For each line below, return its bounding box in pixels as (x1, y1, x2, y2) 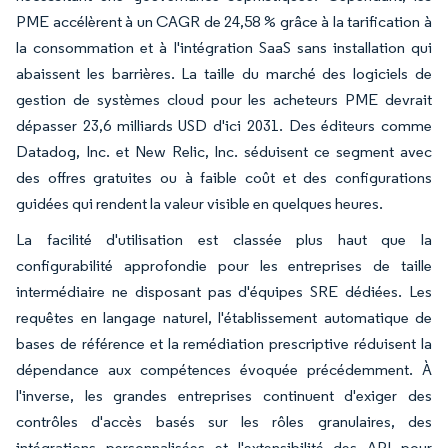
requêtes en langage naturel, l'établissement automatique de (16, 307, 432, 327)
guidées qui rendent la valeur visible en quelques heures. (16, 193, 383, 213)
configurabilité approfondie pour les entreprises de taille (16, 255, 432, 275)
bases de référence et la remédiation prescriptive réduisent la (16, 333, 432, 353)
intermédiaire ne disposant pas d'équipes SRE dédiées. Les (16, 281, 432, 301)
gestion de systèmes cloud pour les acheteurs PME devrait (16, 89, 432, 109)
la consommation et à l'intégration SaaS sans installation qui (16, 37, 432, 57)
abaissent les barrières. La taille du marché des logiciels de (16, 63, 432, 83)
